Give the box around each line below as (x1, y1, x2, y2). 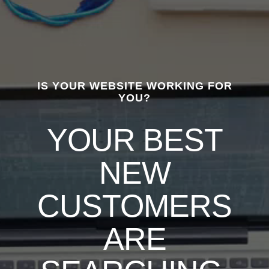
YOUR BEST (46, 122, 223, 157)
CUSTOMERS (37, 189, 232, 223)
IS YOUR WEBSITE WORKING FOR (37, 80, 232, 92)
